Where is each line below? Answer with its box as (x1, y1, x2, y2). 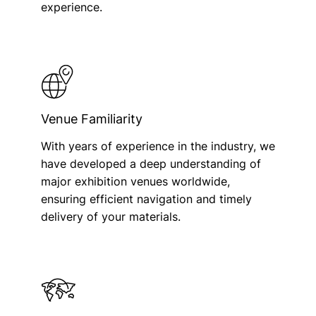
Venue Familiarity (40, 111, 142, 126)
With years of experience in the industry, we (40, 138, 275, 153)
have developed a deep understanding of (40, 156, 261, 171)
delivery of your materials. (40, 209, 181, 224)
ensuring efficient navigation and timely (40, 191, 252, 206)
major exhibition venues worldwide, (40, 174, 230, 188)
